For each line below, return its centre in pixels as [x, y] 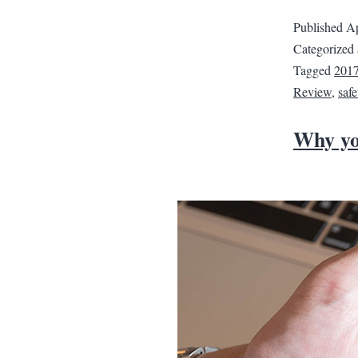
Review [312, 91]
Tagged [314, 70]
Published [320, 27]
